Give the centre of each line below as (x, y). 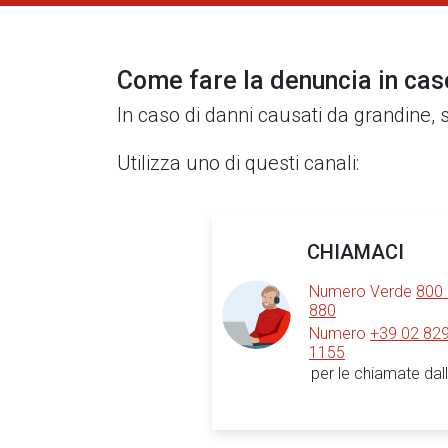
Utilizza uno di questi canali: (238, 163)
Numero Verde (362, 291)
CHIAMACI (355, 252)
